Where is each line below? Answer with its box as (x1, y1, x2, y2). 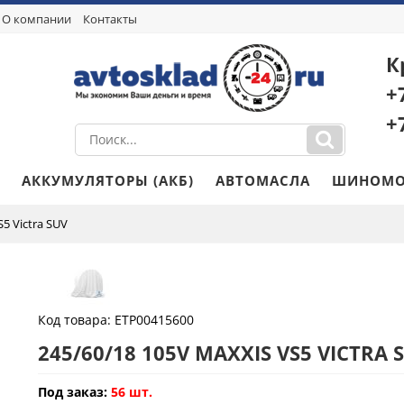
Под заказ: (37, 383, 107, 400)
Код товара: (37, 311, 115, 328)
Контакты (82, 11, 137, 27)
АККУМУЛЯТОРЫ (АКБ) (21, 171, 194, 189)
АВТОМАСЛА (215, 171, 310, 189)
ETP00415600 (114, 311, 194, 328)
